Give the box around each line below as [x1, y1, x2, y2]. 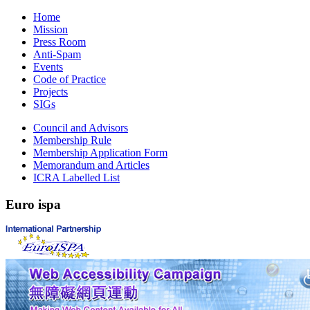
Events [33, 61, 63, 73]
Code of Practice [33, 73, 106, 85]
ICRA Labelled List [33, 172, 120, 183]
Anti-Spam [33, 48, 81, 60]
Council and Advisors [33, 122, 128, 134]
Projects [33, 86, 68, 98]
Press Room [33, 36, 86, 48]
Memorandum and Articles [33, 159, 149, 171]
